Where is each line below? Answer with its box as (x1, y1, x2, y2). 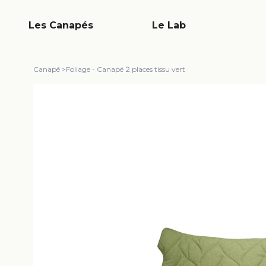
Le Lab (152, 19, 186, 31)
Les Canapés (28, 19, 93, 31)
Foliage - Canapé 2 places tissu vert (66, 65, 185, 74)
